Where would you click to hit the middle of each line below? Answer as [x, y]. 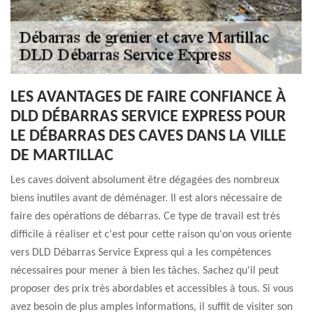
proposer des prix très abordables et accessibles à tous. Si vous [152, 289]
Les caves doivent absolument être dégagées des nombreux [145, 180]
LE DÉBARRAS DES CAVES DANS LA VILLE [148, 136]
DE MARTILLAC [62, 156]
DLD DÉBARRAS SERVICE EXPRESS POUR [148, 117]
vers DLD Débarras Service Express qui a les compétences [141, 253]
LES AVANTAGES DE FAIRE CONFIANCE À [148, 97]
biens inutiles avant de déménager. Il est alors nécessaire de [146, 198]
